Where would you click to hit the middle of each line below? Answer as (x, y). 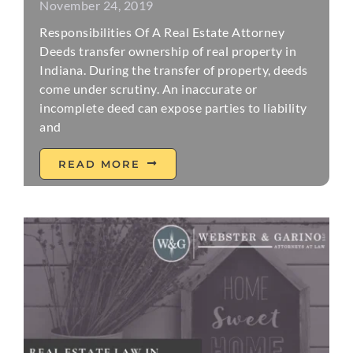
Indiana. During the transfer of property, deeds (174, 69)
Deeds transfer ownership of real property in (168, 50)
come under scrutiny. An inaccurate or (149, 88)
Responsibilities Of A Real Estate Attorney (162, 32)
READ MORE (100, 163)
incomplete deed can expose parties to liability (173, 107)
